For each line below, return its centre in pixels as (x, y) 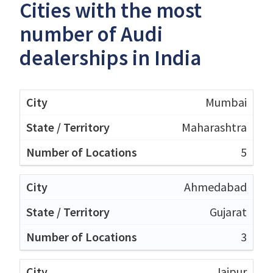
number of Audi (91, 34)
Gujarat (228, 211)
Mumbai (226, 102)
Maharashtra (214, 127)
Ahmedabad (215, 186)
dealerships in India (110, 58)
